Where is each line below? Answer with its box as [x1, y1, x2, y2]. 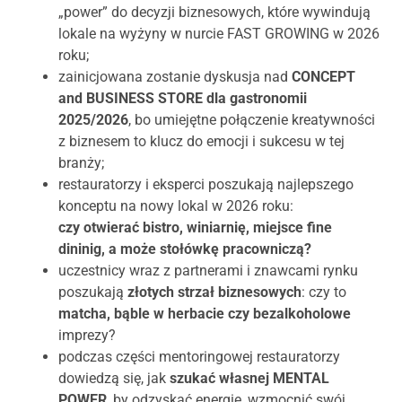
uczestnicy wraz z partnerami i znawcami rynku [58, 262, 358, 280]
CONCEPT [292, 68, 355, 86]
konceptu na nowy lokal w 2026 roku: [58, 197, 293, 215]
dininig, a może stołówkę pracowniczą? [58, 240, 311, 258]
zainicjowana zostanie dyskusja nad [58, 68, 292, 86]
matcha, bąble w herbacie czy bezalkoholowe [58, 305, 351, 323]
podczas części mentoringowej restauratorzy [58, 348, 340, 366]
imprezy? [58, 327, 116, 345]
